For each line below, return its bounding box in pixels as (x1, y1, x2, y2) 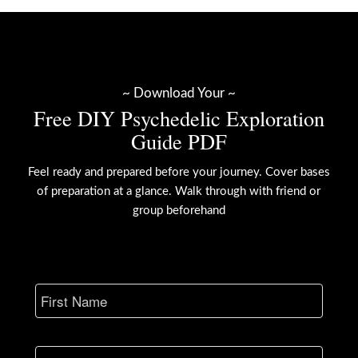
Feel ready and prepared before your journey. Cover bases (27, 166, 330, 179)
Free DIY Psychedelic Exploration (33, 104, 324, 133)
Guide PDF (130, 127, 227, 156)
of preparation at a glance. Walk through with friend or (37, 185, 321, 198)
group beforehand (132, 205, 225, 217)
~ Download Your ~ (121, 86, 236, 101)
